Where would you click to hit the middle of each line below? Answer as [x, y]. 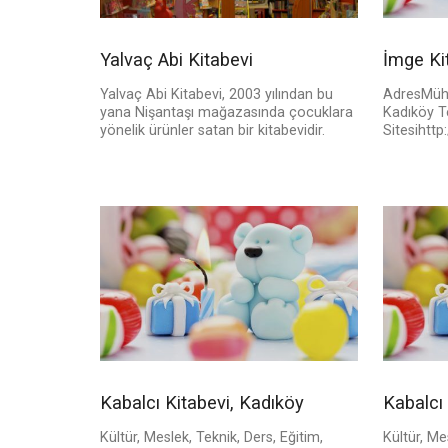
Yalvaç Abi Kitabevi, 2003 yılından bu [216, 95]
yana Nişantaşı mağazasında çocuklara [226, 113]
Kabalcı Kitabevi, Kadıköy [202, 403]
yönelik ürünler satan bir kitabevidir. [212, 131]
